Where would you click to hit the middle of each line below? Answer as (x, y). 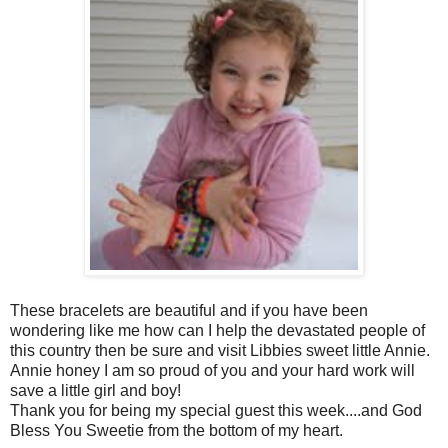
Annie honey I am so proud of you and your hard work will (212, 370)
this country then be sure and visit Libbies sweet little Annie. (220, 350)
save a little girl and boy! (95, 390)
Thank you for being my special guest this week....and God (216, 410)
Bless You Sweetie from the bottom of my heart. (176, 430)
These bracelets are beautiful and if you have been (189, 310)
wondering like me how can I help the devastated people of (217, 330)
